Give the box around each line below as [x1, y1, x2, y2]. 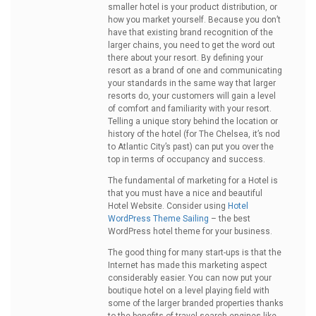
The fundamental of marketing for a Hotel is [108, 176, 278, 186]
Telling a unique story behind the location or [108, 116, 278, 126]
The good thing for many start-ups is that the [108, 248, 281, 257]
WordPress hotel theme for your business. [108, 226, 272, 236]
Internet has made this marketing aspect [108, 260, 267, 270]
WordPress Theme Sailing [108, 214, 209, 224]
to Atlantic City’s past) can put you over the [108, 142, 274, 152]
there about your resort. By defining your [108, 53, 263, 63]
